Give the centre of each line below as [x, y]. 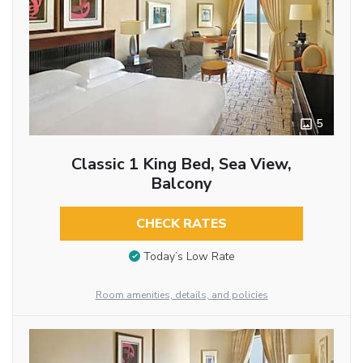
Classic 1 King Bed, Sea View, [181, 164]
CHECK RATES [181, 223]
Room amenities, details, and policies [181, 295]
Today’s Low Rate [189, 257]
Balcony [181, 183]
